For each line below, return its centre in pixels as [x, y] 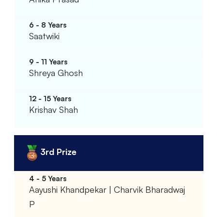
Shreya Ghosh [56, 72]
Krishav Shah [53, 109]
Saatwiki [44, 36]
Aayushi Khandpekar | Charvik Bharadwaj [107, 189]
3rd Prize [58, 151]
